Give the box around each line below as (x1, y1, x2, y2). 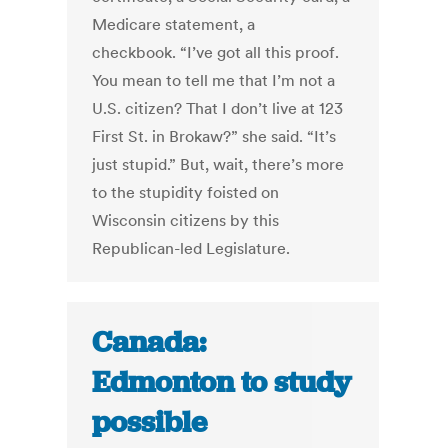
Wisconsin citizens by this (92, 210, 280, 231)
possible (92, 403, 208, 442)
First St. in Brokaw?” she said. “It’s (92, 126, 337, 147)
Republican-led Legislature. (92, 238, 291, 259)
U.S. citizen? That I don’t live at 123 (92, 98, 344, 119)
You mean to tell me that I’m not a (92, 70, 336, 91)
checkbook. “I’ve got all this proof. (92, 42, 340, 63)
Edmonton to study (92, 363, 352, 402)
